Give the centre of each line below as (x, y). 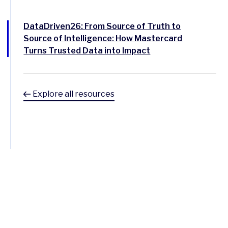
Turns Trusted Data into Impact (87, 51)
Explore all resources (73, 94)
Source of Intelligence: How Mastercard (103, 38)
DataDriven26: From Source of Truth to (102, 26)
